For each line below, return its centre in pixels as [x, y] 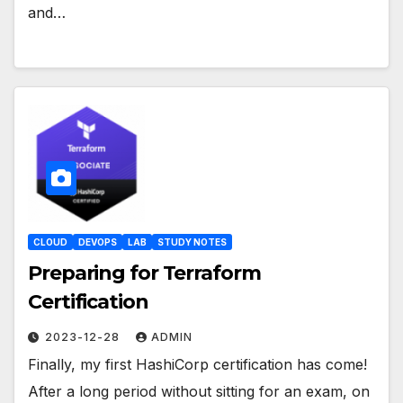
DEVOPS [98, 242]
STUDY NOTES [192, 242]
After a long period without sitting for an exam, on [199, 391]
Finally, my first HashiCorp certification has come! [197, 364]
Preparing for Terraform [144, 273]
